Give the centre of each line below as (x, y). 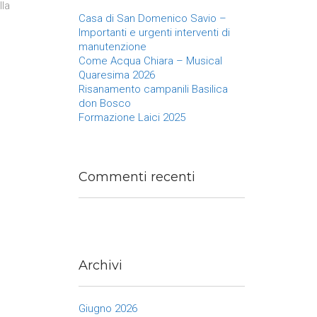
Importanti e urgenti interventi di (154, 33)
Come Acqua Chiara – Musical (150, 61)
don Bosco (105, 103)
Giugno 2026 (108, 309)
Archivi (100, 265)
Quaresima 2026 (117, 75)
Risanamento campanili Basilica (153, 89)
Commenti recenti (137, 177)
